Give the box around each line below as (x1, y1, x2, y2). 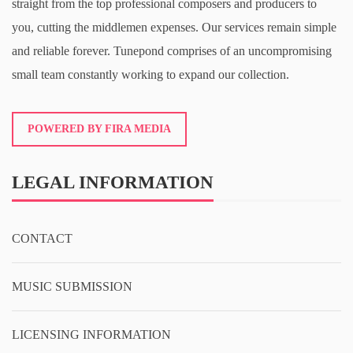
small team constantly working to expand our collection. (12, 68, 289, 81)
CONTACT (12, 232, 72, 245)
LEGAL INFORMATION (12, 172, 214, 192)
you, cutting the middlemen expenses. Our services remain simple (12, 20, 336, 34)
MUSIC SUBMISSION (12, 280, 132, 293)
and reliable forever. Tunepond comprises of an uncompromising (12, 44, 332, 58)
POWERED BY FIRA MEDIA (28, 123, 171, 135)
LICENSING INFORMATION (12, 328, 171, 341)
